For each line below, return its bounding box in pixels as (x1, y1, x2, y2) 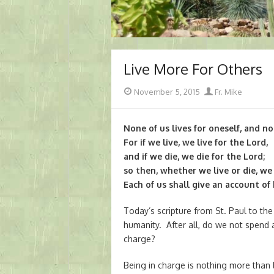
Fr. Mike (212, 87, 242, 97)
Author (203, 86, 228, 96)
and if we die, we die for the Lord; (124, 151, 265, 162)
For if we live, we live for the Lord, (124, 137, 268, 148)
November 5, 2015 (134, 87, 200, 97)
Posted (123, 86, 149, 96)
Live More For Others (124, 59, 262, 79)
